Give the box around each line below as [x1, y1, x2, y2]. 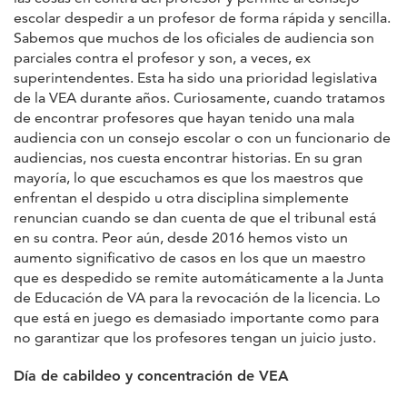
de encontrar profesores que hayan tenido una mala [14, 108, 354, 126]
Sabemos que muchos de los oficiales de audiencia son [14, 28, 374, 46]
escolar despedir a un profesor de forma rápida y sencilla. [14, 8, 391, 26]
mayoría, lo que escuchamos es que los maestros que [14, 168, 363, 186]
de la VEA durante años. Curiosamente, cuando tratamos [14, 88, 385, 106]
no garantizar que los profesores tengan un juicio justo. [14, 328, 376, 346]
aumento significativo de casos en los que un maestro [14, 248, 366, 266]
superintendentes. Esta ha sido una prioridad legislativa [14, 68, 377, 86]
